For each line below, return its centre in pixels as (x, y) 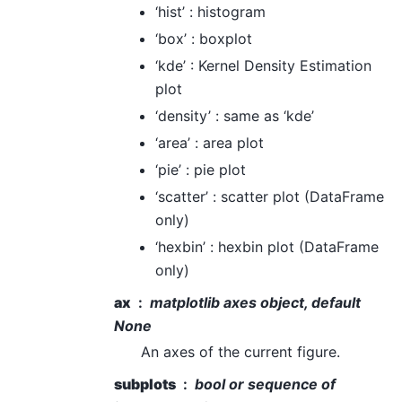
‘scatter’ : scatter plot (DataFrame (270, 197)
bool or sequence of (265, 385)
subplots (145, 385)
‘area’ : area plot (210, 143)
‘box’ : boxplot (204, 39)
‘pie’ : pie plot (201, 170)
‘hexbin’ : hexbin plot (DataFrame (267, 247)
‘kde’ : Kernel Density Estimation (263, 66)
